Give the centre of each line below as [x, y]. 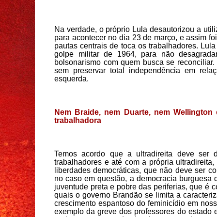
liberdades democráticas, [99, 170]
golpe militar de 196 [92, 54]
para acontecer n [84, 37]
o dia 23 [128, 37]
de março [159, 37]
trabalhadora [78, 120]
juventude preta [82, 187]
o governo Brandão [110, 195]
